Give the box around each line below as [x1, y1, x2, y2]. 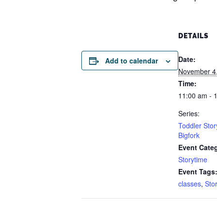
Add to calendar [105, 56, 158, 65]
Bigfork [178, 130, 200, 140]
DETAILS [178, 32, 209, 40]
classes [178, 179, 201, 188]
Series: [178, 108, 200, 118]
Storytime [178, 155, 207, 164]
